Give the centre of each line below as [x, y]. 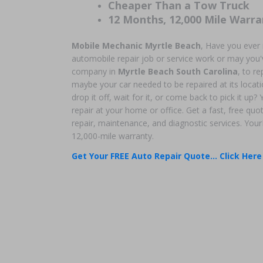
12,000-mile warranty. [113, 136]
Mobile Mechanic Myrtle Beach [136, 45]
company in [95, 71]
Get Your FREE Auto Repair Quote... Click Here [167, 156]
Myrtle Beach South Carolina [178, 71]
